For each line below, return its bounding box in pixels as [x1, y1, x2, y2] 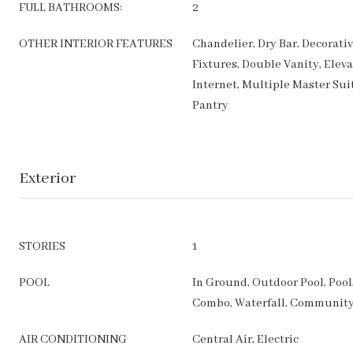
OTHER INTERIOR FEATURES [19, 37, 173, 51]
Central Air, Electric [192, 333, 299, 347]
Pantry [192, 98, 229, 113]
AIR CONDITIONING [19, 333, 127, 347]
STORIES [19, 240, 65, 254]
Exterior [19, 169, 76, 188]
